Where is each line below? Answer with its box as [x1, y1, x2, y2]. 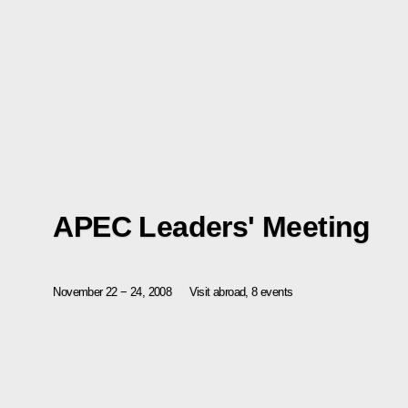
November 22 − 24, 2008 [53, 285, 172, 300]
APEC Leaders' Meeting [53, 210, 371, 244]
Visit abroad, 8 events [189, 285, 293, 300]
